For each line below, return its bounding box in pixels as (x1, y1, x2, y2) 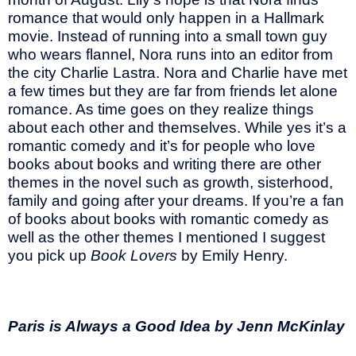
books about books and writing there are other (8, 155, 321, 172)
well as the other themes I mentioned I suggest (8, 228, 325, 246)
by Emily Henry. (181, 246, 288, 264)
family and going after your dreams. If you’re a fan (8, 192, 344, 209)
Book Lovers (91, 246, 181, 264)
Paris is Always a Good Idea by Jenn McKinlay (8, 318, 345, 335)
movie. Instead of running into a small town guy (8, 27, 327, 44)
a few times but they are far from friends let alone (8, 82, 338, 99)
